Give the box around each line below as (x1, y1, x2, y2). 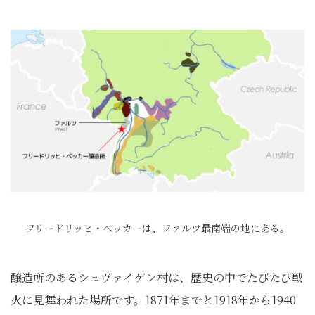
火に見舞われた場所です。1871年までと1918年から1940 (11, 292, 296, 308)
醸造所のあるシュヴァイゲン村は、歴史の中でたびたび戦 (11, 269, 303, 285)
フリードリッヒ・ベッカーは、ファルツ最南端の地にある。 (25, 221, 290, 235)
